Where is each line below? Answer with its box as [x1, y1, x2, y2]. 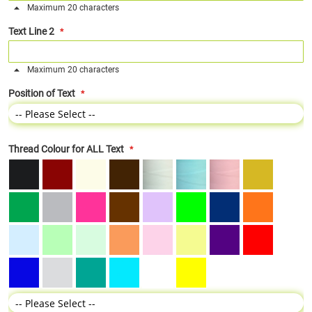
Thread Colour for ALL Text [8, 143, 124, 155]
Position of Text [8, 88, 75, 99]
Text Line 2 [8, 26, 54, 37]
